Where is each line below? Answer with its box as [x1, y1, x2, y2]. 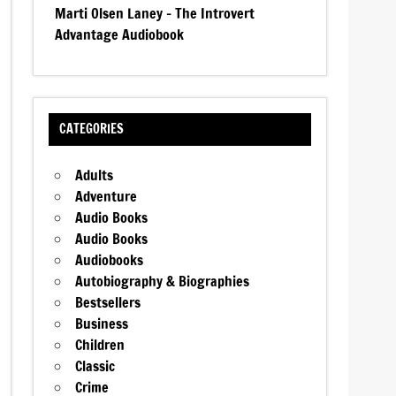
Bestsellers [75, 293, 141, 313]
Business [75, 314, 129, 334]
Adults [75, 165, 114, 186]
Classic [75, 356, 116, 377]
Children [75, 335, 126, 355]
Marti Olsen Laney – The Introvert [55, 3, 255, 23]
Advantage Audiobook [55, 24, 185, 44]
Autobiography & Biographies [75, 271, 250, 292]
